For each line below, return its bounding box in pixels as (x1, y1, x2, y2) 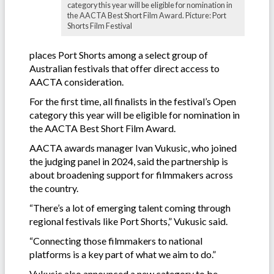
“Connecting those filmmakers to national (29, 234, 202, 246)
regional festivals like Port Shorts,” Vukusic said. (29, 215, 229, 227)
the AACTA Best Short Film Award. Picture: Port (67, 10, 226, 20)
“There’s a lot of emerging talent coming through (29, 201, 231, 213)
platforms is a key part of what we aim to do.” (29, 248, 216, 260)
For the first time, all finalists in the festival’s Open (29, 95, 236, 107)
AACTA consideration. (29, 75, 124, 87)
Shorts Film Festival (67, 21, 132, 31)
